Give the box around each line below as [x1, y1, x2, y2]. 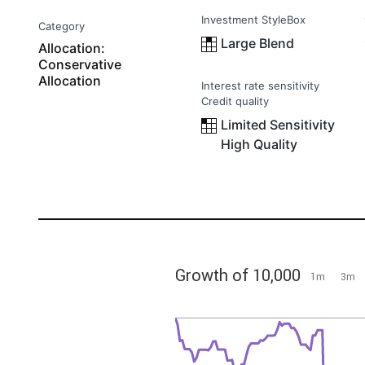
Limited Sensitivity [221, 117, 335, 133]
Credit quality [201, 95, 269, 108]
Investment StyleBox [201, 13, 306, 26]
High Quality [221, 136, 297, 152]
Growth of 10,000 [175, 265, 301, 285]
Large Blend [221, 35, 294, 51]
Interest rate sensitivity [201, 79, 319, 92]
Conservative [38, 56, 121, 73]
